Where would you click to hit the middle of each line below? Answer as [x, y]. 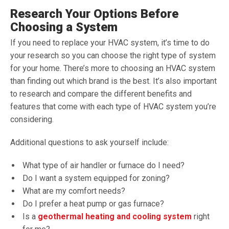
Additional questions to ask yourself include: [89, 142]
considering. [32, 119]
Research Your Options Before [94, 14]
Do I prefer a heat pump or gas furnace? [93, 204]
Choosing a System [64, 27]
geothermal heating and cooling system [114, 216]
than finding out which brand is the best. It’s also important [113, 81]
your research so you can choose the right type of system [113, 55]
